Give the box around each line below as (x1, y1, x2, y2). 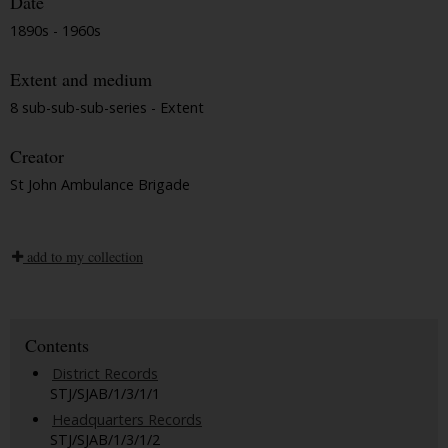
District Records (52, 363, 158, 383)
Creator (10, 144, 64, 169)
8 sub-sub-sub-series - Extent (10, 97, 204, 117)
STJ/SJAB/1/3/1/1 (50, 383, 160, 403)
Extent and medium (10, 67, 152, 92)
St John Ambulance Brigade (10, 174, 190, 194)
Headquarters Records (52, 409, 202, 429)
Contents (25, 332, 89, 357)
